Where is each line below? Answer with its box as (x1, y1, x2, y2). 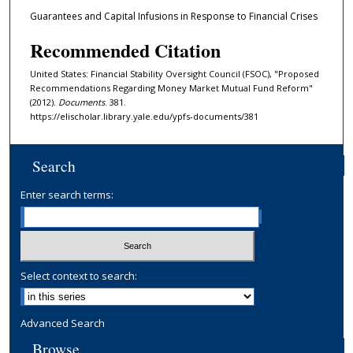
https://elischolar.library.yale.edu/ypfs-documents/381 (29, 110, 258, 122)
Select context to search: (20, 268, 138, 283)
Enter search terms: (20, 188, 114, 203)
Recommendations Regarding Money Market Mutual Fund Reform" (29, 81, 313, 94)
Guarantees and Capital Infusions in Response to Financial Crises (29, 9, 318, 24)
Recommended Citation (29, 35, 221, 64)
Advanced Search (20, 315, 106, 330)
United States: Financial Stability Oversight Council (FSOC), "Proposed (29, 67, 319, 80)
